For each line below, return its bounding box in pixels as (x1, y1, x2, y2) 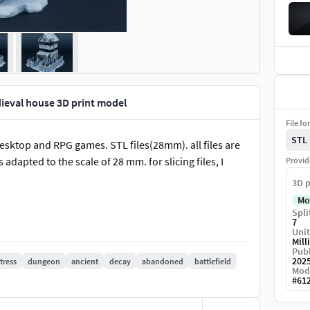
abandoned (142, 255, 183, 266)
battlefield (194, 255, 231, 266)
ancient (71, 255, 98, 266)
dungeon (28, 255, 60, 266)
